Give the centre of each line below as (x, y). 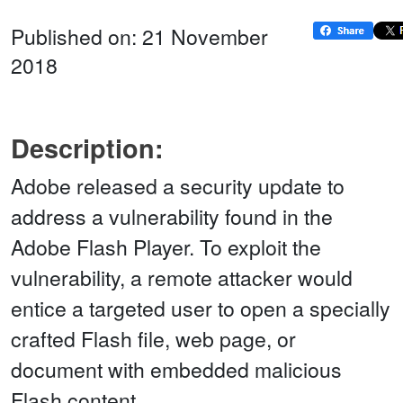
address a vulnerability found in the (172, 217)
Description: (87, 148)
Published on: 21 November (139, 37)
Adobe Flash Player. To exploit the (166, 247)
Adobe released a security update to (178, 186)
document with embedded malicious (176, 370)
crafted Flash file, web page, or (153, 339)
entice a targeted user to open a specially (201, 309)
